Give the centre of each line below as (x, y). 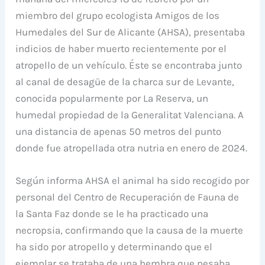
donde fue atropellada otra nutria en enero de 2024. (132, 148)
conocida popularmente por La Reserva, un (112, 98)
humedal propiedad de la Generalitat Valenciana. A (130, 114)
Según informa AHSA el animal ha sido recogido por (132, 180)
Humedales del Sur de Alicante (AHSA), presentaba (130, 32)
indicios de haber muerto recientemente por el (121, 48)
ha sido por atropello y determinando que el (114, 246)
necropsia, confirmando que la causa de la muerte (130, 230)
